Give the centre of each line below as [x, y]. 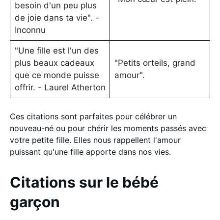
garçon [35, 202]
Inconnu [30, 30]
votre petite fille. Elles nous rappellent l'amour [95, 140]
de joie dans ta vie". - [57, 17]
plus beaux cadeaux [54, 63]
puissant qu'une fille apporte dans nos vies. [90, 152]
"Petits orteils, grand [155, 63]
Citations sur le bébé [84, 182]
